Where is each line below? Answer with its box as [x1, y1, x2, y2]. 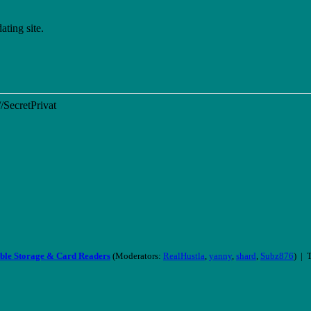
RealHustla [163, 251, 205, 261]
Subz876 [260, 251, 294, 261]
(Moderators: [110, 251, 163, 261]
